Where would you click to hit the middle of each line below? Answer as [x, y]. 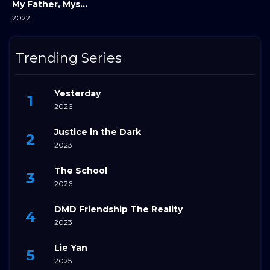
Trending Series [69, 58]
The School [81, 171]
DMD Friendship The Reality [118, 209]
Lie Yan [71, 248]
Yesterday [77, 94]
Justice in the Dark [98, 132]
